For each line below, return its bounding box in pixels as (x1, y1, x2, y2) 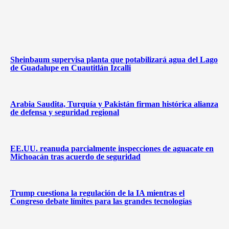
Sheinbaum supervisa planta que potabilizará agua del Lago (10, 55, 218, 64)
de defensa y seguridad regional (10, 107, 119, 117)
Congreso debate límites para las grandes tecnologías (10, 197, 192, 206)
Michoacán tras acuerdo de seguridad (10, 152, 141, 162)
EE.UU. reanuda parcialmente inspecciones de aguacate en (10, 144, 214, 153)
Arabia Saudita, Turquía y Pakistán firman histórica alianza (10, 99, 218, 108)
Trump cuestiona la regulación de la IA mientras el (10, 189, 185, 198)
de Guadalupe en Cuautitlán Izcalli (10, 63, 131, 72)
